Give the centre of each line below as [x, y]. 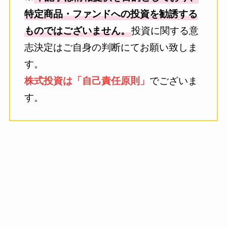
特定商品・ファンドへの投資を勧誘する [111, 14]
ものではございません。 [78, 30]
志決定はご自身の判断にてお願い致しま [111, 47]
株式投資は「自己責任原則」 [87, 81]
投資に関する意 [165, 30]
